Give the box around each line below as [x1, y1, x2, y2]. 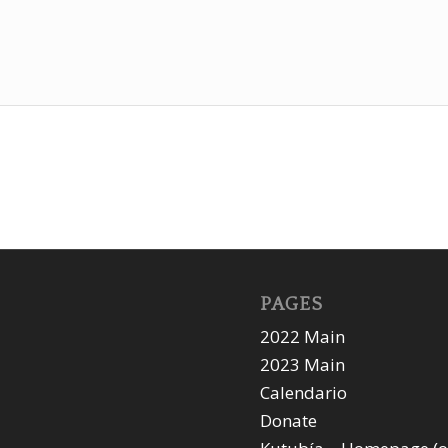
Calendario [260, 381, 348, 404]
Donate [260, 409, 318, 432]
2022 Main [260, 325, 346, 348]
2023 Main [260, 353, 346, 376]
